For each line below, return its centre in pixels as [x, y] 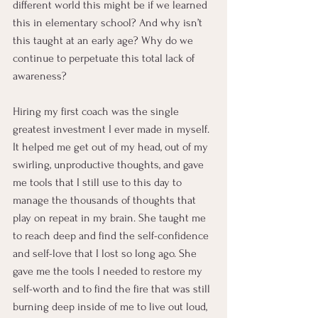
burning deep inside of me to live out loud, [111, 307]
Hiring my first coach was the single [97, 111]
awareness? [40, 76]
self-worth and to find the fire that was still [113, 289]
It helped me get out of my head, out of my [112, 147]
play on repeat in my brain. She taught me [111, 218]
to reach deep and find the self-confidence [112, 236]
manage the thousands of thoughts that [106, 200]
